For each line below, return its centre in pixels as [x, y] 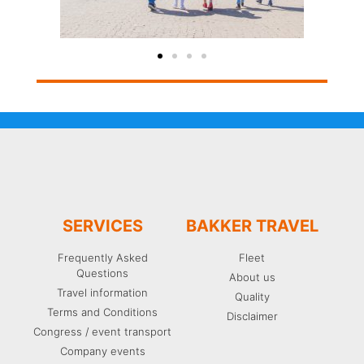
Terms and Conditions [103, 312]
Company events [102, 351]
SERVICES [102, 225]
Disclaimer [252, 316]
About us [252, 277]
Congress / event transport [103, 331]
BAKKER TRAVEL [252, 225]
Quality [252, 296]
